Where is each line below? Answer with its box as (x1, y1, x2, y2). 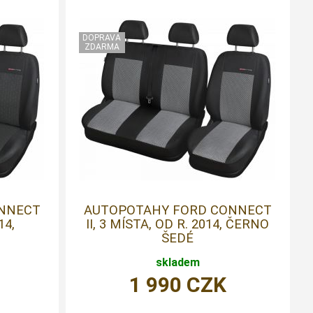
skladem (155, 255, 200, 269)
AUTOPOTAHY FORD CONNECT (83, 202, 272, 217)
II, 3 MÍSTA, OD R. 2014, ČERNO (86, 216, 270, 231)
